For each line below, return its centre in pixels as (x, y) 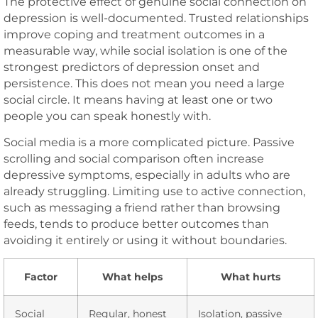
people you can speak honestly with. (107, 116)
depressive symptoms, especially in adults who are (147, 175)
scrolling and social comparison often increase (134, 159)
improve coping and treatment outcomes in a (134, 34)
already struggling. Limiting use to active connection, (154, 192)
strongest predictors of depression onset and (132, 67)
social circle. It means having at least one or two (138, 99)
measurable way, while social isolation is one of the (146, 50)
